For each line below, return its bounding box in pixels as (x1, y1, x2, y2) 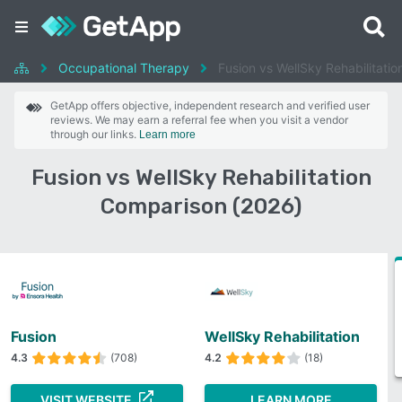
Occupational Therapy (58, 60, 189, 75)
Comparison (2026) (100, 194, 301, 219)
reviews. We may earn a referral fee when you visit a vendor (50, 113, 348, 127)
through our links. (50, 127, 139, 141)
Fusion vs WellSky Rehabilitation (31, 165, 371, 190)
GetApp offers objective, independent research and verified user (50, 99, 370, 112)
